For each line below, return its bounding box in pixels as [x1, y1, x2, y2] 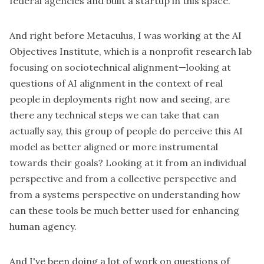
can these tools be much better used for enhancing [9, 204, 239, 217]
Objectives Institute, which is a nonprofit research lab [9, 45, 252, 58]
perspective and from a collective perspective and [9, 173, 236, 185]
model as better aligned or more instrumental [9, 141, 218, 153]
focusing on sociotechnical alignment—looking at [9, 61, 231, 74]
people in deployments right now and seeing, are [9, 93, 230, 105]
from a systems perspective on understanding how [9, 189, 240, 201]
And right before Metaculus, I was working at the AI [9, 29, 242, 42]
